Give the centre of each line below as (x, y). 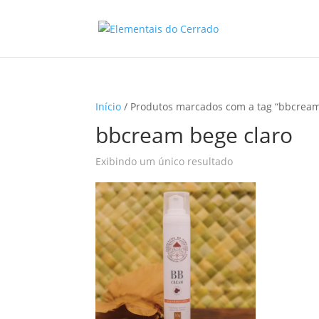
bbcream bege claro (194, 135)
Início (109, 106)
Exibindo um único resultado (164, 161)
